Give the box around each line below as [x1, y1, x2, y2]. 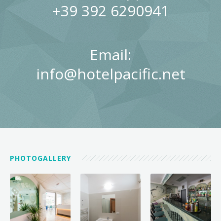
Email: [90, 44, 131, 65]
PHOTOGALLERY [10, 153, 74, 163]
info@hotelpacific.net [36, 63, 185, 84]
